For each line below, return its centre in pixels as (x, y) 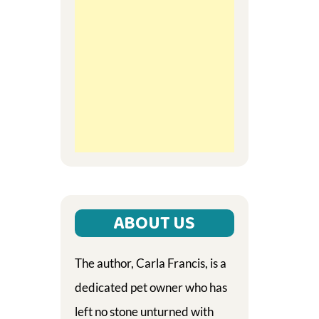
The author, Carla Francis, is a (150, 263)
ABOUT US (154, 223)
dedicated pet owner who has (151, 287)
